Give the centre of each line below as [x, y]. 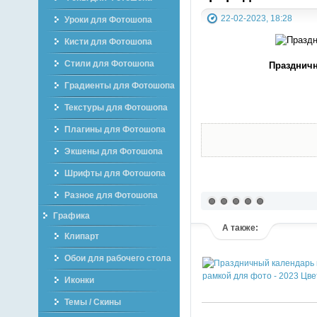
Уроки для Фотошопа [108, 20]
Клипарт [81, 236]
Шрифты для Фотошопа [115, 173]
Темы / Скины [92, 302]
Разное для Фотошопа [111, 195]
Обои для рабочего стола [117, 258]
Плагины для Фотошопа [115, 129]
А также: [241, 227]
